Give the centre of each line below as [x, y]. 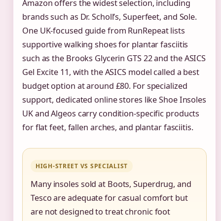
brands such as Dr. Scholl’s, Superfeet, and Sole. [110, 17]
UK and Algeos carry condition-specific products [111, 113]
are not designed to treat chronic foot [101, 211]
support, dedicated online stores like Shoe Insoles [114, 99]
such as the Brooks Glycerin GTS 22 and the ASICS [114, 58]
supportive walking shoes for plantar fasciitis [105, 44]
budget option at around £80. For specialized [105, 86]
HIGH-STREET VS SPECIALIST [82, 166]
